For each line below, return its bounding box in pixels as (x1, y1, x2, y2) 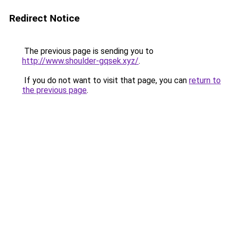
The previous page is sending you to (22, 46, 154, 56)
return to (189, 75, 221, 85)
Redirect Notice (9, 12, 80, 24)
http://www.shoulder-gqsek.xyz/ (22, 56, 139, 66)
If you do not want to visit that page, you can (22, 75, 189, 85)
